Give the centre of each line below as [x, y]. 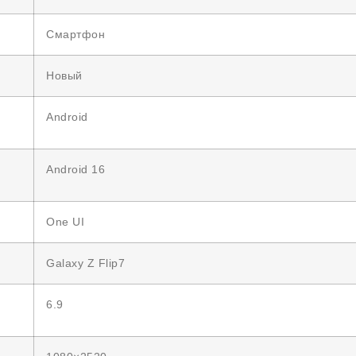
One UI [65, 222]
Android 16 [75, 169]
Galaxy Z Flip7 [85, 263]
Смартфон [75, 34]
